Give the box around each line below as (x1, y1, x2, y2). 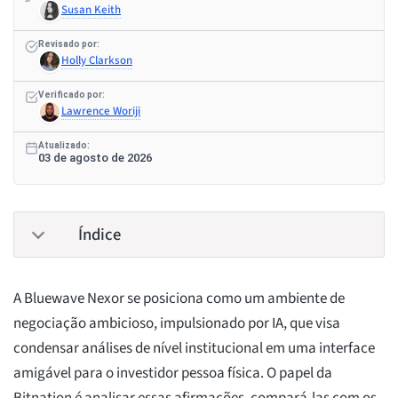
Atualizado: (38, 140, 90, 151)
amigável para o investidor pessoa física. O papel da (13, 362, 332, 385)
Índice (78, 223, 121, 247)
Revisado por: (38, 39, 99, 50)
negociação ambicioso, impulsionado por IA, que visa (13, 313, 340, 335)
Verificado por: (38, 90, 105, 100)
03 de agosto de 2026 (38, 151, 152, 165)
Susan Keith (61, 2, 121, 19)
